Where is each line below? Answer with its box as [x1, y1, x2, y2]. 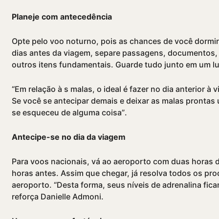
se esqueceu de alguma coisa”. [12, 108, 127, 118]
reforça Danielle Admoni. [12, 192, 104, 202]
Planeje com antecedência [12, 12, 112, 22]
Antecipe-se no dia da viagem [12, 132, 126, 142]
